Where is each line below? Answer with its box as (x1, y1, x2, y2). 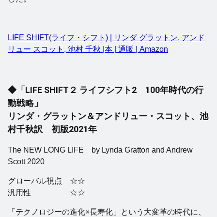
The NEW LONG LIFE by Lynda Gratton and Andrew (8, 145, 193, 154)
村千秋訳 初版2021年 (8, 124, 97, 134)
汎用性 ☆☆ (8, 188, 85, 197)
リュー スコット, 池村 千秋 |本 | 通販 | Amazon (8, 45, 168, 53)
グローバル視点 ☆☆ (8, 176, 85, 185)
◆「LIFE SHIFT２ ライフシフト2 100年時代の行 (8, 84, 203, 95)
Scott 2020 (8, 157, 45, 166)
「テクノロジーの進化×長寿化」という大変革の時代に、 (8, 207, 206, 216)
